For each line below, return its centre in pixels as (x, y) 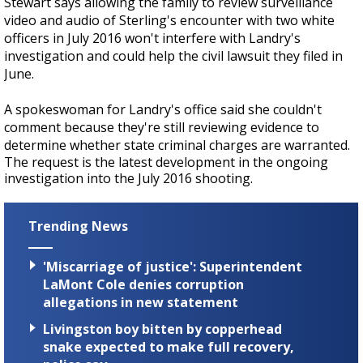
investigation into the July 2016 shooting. (130, 178)
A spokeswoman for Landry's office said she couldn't (163, 109)
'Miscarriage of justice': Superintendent (173, 267)
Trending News (78, 226)
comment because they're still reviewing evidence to (162, 127)
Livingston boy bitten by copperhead (162, 329)
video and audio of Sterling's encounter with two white (169, 20)
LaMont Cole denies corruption (143, 285)
